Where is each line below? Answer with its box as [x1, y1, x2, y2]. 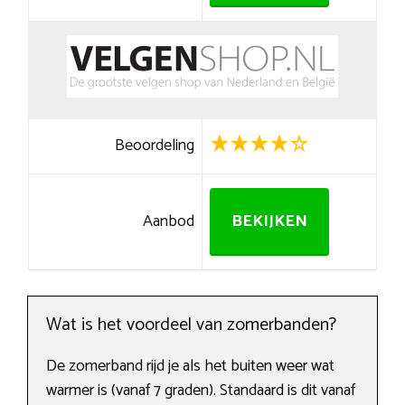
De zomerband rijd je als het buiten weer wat [46, 353, 334, 381]
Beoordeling [115, 132, 195, 160]
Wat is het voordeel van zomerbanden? [46, 310, 336, 341]
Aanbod [143, 208, 195, 236]
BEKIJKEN [231, 208, 307, 236]
